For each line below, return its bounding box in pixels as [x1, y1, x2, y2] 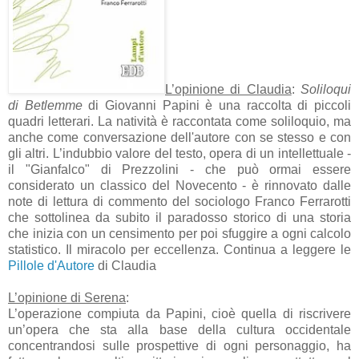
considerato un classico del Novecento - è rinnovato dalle [8, 178, 351, 192]
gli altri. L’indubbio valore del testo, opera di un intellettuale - [8, 146, 351, 160]
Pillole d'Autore [8, 258, 95, 272]
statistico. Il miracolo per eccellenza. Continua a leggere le [8, 242, 351, 256]
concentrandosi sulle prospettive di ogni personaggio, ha [8, 338, 351, 353]
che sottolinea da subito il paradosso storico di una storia [8, 210, 351, 224]
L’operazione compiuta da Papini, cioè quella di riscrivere [8, 306, 351, 321]
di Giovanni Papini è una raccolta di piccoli [82, 98, 352, 112]
